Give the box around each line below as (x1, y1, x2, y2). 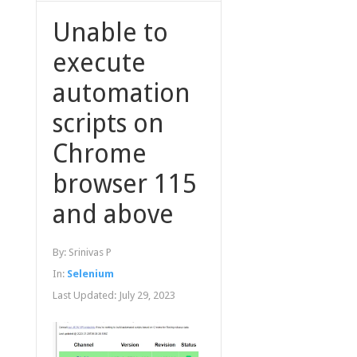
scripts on (52, 108, 164, 139)
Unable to (52, 18, 168, 49)
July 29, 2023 (118, 289, 175, 302)
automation (52, 78, 190, 109)
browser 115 (52, 169, 197, 200)
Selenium (66, 268, 114, 280)
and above (52, 199, 174, 230)
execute (52, 48, 146, 79)
